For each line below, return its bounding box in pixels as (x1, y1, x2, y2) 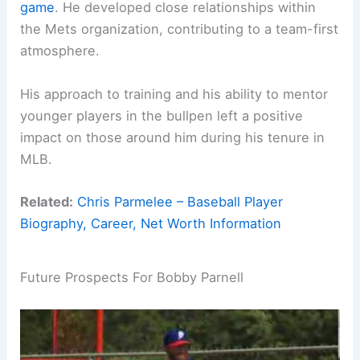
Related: (20, 193, 74, 210)
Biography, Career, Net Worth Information (20, 215, 282, 231)
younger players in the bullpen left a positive (20, 107, 304, 124)
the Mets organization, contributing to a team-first (20, 21, 339, 38)
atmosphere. (20, 43, 100, 59)
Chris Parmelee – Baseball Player (77, 193, 284, 210)
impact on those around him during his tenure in (20, 129, 325, 145)
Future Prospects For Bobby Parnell (20, 268, 244, 285)
